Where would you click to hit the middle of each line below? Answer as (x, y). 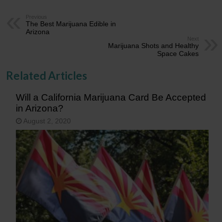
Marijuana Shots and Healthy (153, 45)
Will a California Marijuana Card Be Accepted (111, 97)
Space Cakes (178, 53)
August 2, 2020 (47, 121)
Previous (37, 17)
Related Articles (47, 75)
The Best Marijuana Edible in (71, 24)
